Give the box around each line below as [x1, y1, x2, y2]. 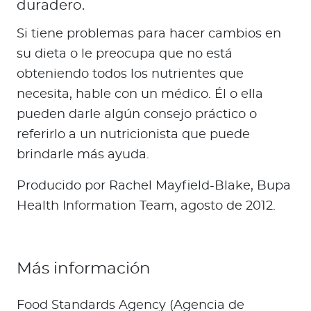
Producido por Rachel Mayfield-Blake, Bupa [17, 180, 291, 193]
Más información [17, 260, 151, 278]
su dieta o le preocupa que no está [17, 48, 233, 61]
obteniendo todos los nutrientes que [17, 68, 244, 81]
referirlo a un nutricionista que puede [17, 128, 250, 142]
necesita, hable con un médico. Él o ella [17, 88, 263, 101]
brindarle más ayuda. [17, 149, 149, 162]
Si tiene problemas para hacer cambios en [17, 28, 281, 41]
